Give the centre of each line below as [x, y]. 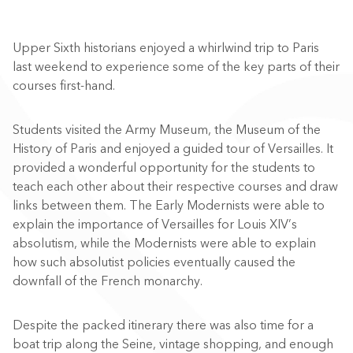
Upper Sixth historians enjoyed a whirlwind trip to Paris [166, 48]
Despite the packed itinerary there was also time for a [163, 325]
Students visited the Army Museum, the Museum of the [167, 130]
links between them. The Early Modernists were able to [169, 206]
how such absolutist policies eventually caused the [154, 262]
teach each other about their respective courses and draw [175, 187]
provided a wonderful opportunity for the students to [164, 168]
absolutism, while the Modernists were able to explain [164, 243]
